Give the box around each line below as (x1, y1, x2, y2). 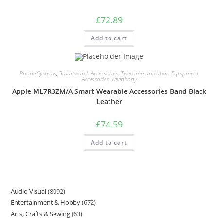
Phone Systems (19, 69, 56, 77)
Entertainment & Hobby (11, 198, 81, 207)
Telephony (111, 74, 137, 83)
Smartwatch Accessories (59, 69, 118, 77)
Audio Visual (11, 187, 47, 196)
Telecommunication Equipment (121, 69, 199, 77)
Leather (96, 96, 122, 106)
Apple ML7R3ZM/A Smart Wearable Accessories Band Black (12, 86, 206, 96)
